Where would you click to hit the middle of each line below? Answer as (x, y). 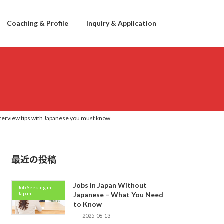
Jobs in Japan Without (110, 185)
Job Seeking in (35, 188)
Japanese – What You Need (118, 195)
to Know (87, 204)
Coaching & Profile (38, 23)
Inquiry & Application (121, 23)
